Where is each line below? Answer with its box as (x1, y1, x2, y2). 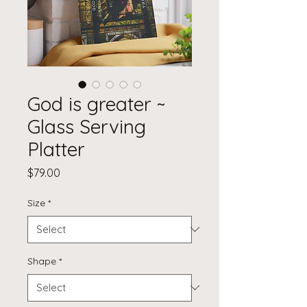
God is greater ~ (27, 91, 165, 116)
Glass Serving (27, 114, 146, 138)
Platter (27, 136, 85, 161)
